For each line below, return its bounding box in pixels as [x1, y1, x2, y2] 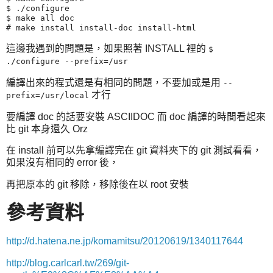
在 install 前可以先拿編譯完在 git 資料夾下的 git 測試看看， [6, 145, 262, 156]
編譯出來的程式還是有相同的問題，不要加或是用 [6, 77, 223, 88]
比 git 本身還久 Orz [6, 123, 88, 134]
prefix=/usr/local [6, 90, 89, 100]
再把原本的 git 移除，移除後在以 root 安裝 [6, 179, 189, 190]
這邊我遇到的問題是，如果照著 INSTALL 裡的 [6, 43, 208, 54]
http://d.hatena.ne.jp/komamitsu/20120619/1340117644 [6, 235, 243, 246]
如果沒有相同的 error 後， [6, 157, 119, 168]
